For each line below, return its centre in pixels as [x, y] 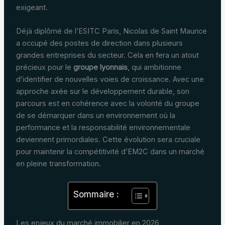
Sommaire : [96, 194]
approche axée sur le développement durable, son [102, 92]
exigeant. [32, 7]
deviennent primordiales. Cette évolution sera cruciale [108, 140]
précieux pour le [44, 68]
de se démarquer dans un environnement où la [95, 116]
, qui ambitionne [154, 68]
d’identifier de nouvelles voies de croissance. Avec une [110, 80]
